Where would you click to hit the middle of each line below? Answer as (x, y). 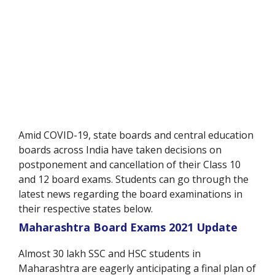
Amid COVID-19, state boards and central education (136, 135)
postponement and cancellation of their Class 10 (130, 165)
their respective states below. (87, 209)
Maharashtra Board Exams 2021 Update (128, 227)
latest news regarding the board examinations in (130, 194)
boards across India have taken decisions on (120, 150)
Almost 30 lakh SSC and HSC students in (110, 254)
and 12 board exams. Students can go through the (134, 180)
